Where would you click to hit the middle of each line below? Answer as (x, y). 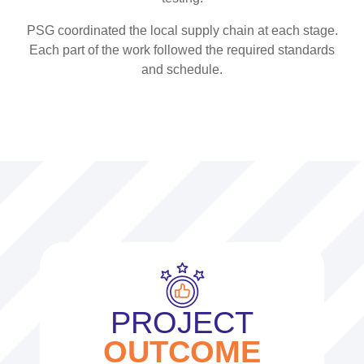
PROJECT (182, 322)
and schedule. (182, 69)
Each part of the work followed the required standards (182, 50)
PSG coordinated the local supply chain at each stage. (182, 30)
